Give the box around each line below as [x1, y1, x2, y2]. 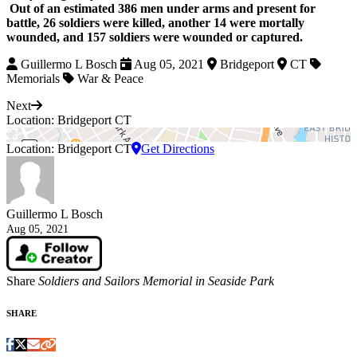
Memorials [6, 72, 63, 86]
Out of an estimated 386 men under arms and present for [10, 2, 316, 16]
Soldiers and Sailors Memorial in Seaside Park [38, 274, 274, 288]
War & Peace [74, 72, 143, 86]
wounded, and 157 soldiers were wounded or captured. [6, 30, 303, 45]
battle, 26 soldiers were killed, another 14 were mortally [6, 16, 304, 30]
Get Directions [141, 142, 214, 156]
